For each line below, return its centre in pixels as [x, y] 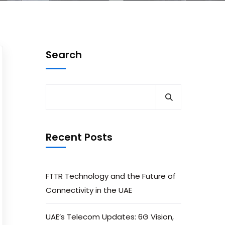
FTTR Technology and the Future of [111, 176]
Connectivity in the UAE [89, 190]
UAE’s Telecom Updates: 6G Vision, [110, 217]
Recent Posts [79, 137]
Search [64, 55]
